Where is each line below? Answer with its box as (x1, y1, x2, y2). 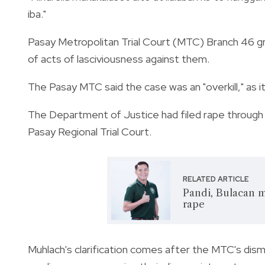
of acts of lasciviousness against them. (28, 51, 209, 66)
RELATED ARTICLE (183, 174, 250, 184)
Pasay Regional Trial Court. (28, 124, 151, 138)
